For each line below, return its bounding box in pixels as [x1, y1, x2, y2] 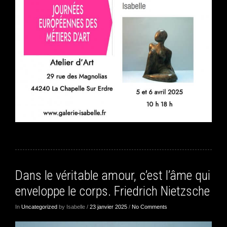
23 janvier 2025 [90, 204, 127, 210]
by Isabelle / [57, 204, 90, 210]
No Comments [132, 204, 167, 210]
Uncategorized [21, 204, 57, 210]
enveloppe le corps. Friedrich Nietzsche [15, 183, 210, 199]
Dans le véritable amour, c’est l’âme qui [15, 168, 210, 183]
